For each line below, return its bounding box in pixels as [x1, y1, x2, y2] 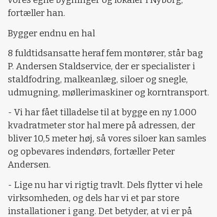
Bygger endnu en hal [8, 28, 95, 39]
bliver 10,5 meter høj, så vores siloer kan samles [8, 133, 206, 144]
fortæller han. [8, 8, 65, 19]
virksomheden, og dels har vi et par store [8, 192, 179, 203]
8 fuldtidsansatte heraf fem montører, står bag [8, 47, 203, 59]
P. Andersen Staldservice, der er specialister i [8, 61, 195, 72]
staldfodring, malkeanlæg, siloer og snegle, [8, 74, 188, 85]
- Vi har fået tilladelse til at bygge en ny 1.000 [8, 107, 197, 118]
